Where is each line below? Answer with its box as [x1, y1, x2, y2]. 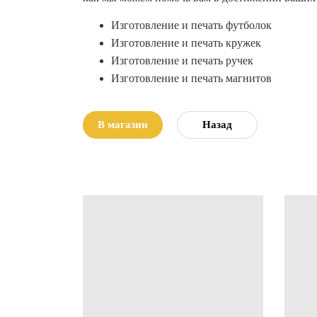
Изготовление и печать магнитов [111, 72, 272, 85]
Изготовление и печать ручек [111, 54, 253, 67]
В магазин [97, 119, 148, 131]
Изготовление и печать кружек [111, 37, 261, 50]
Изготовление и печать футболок [111, 19, 272, 32]
